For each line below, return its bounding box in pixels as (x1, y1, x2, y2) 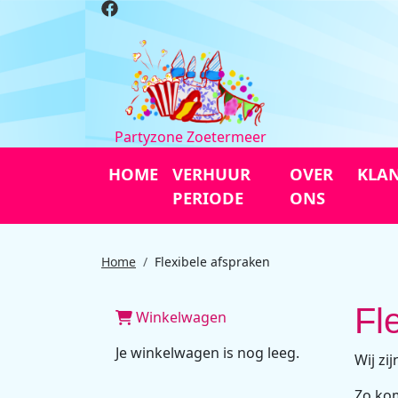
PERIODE (172, 186, 243, 209)
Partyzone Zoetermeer (114, 126, 267, 147)
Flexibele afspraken (155, 252, 270, 270)
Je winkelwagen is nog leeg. (115, 342, 299, 362)
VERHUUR (172, 162, 251, 185)
